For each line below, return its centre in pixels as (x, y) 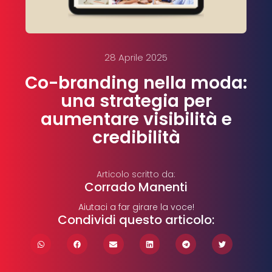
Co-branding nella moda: (136, 83)
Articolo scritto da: (136, 175)
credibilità (136, 138)
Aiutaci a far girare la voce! (136, 207)
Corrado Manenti (136, 187)
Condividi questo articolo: (136, 220)
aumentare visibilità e (136, 120)
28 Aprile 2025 (136, 58)
